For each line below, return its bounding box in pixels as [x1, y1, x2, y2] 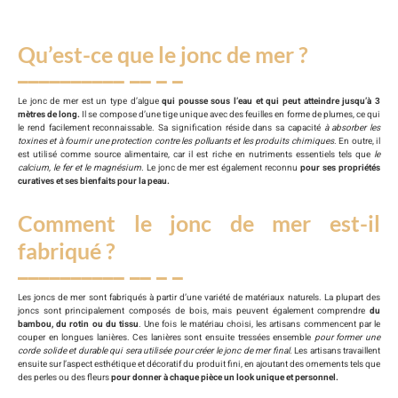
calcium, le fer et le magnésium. [18, 162, 147, 175]
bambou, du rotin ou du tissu [18, 318, 139, 331]
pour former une [311, 331, 380, 345]
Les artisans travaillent [291, 345, 380, 358]
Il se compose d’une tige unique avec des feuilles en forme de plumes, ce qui [80, 108, 381, 122]
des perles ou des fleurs [18, 371, 109, 385]
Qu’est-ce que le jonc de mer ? [18, 41, 308, 68]
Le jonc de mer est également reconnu [146, 162, 298, 175]
